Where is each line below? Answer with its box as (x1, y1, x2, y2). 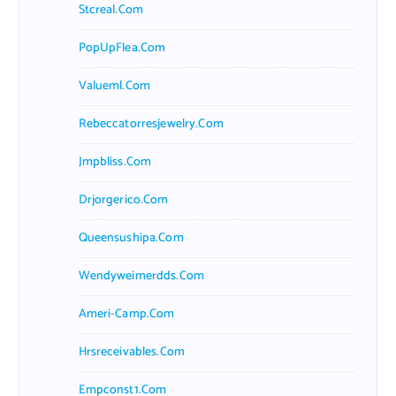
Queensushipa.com (78, 227, 184, 248)
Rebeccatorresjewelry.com (78, 113, 224, 134)
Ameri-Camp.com (78, 303, 175, 324)
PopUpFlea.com (78, 37, 166, 58)
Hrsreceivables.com (78, 341, 186, 362)
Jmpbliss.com (78, 151, 152, 172)
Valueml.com (78, 75, 151, 96)
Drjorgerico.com (78, 189, 169, 210)
